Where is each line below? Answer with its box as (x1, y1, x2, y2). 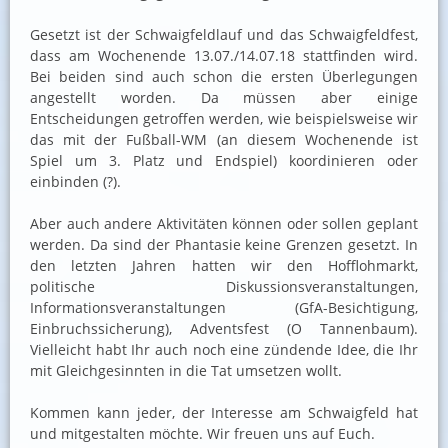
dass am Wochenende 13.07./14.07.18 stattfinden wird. (30, 45, 418, 65)
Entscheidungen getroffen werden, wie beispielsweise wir (30, 108, 418, 128)
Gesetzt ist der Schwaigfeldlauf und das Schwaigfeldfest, (30, 24, 418, 44)
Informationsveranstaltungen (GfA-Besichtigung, (30, 297, 418, 317)
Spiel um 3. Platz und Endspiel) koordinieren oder (30, 150, 418, 170)
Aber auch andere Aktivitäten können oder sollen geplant (30, 213, 418, 233)
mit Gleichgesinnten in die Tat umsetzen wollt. (30, 360, 342, 380)
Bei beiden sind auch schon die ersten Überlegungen (30, 66, 418, 86)
